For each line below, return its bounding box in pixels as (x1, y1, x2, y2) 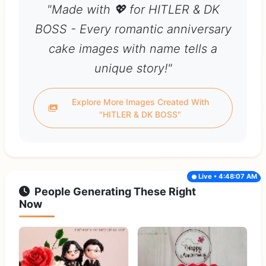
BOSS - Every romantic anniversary (34, 22, 232, 37)
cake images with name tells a (49, 42, 217, 56)
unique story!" (94, 61, 172, 76)
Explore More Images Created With (71, 97, 209, 107)
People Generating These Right (34, 185, 196, 198)
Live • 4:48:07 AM (198, 172, 257, 180)
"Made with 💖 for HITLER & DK (46, 2, 220, 17)
